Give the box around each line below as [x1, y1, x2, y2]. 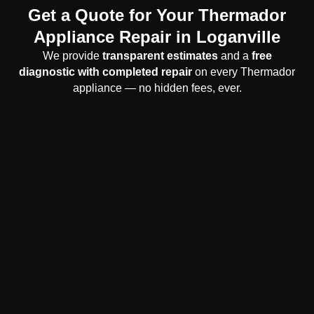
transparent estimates [102, 50, 218, 62]
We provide [42, 50, 102, 62]
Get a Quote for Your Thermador [28, 6, 286, 25]
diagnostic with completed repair [19, 66, 192, 78]
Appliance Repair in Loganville [34, 27, 280, 47]
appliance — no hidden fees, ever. [72, 82, 242, 95]
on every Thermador [192, 66, 295, 78]
